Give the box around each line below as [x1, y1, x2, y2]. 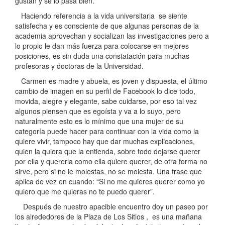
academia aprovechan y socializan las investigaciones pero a [15, 31, 209, 41]
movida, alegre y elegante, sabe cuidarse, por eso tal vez [15, 96, 197, 106]
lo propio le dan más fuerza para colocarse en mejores [15, 41, 189, 51]
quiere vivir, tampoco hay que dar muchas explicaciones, [15, 136, 195, 147]
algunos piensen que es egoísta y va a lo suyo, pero [15, 106, 181, 117]
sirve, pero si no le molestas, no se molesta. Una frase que [15, 166, 202, 177]
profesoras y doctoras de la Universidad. [15, 61, 144, 71]
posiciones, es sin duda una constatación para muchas [15, 51, 189, 61]
